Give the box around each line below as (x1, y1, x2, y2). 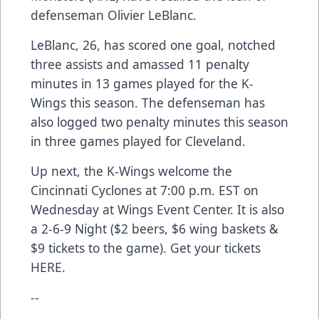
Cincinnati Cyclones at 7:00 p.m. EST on (31, 182, 258, 199)
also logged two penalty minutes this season (31, 113, 288, 131)
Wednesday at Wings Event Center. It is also (31, 201, 284, 219)
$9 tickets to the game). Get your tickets (31, 239, 261, 257)
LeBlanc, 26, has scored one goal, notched (31, 36, 276, 54)
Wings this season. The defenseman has (31, 94, 265, 112)
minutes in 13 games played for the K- (31, 75, 253, 93)
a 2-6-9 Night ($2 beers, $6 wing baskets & (31, 220, 278, 238)
